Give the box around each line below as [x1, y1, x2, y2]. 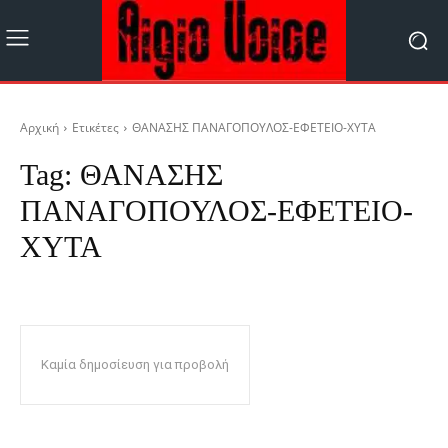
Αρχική [20, 118, 59, 136]
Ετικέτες [72, 118, 119, 136]
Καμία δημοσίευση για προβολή [41, 356, 229, 372]
